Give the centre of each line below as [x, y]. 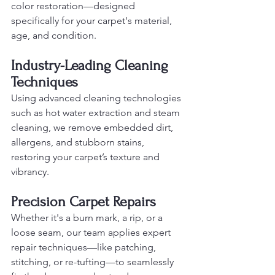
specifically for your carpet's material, [93, 20]
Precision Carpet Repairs [83, 201]
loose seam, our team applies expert [92, 232]
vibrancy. [30, 171]
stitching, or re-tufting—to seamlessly [94, 261]
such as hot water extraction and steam [97, 112]
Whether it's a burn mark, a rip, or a [88, 217]
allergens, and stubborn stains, [79, 142]
